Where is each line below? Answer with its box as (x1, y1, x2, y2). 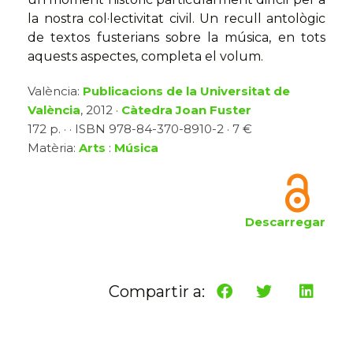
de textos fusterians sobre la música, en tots (28, 30, 325, 46)
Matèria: (28, 140, 79, 156)
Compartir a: (109, 282, 205, 302)
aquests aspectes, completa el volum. (28, 49, 263, 65)
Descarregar (245, 214, 325, 230)
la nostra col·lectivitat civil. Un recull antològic (28, 11, 325, 27)
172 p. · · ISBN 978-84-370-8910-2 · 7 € (28, 121, 252, 137)
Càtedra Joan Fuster (121, 102, 251, 118)
